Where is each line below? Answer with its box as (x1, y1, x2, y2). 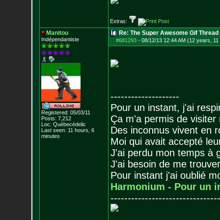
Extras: (110, 18, 129, 24)
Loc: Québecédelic (41, 121, 86, 127)
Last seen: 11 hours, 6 (41, 127, 94, 133)
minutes (41, 133, 60, 139)
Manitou (46, 29, 68, 36)
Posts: (41, 115, 56, 121)
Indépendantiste (41, 36, 79, 42)
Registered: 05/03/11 (41, 110, 90, 115)
